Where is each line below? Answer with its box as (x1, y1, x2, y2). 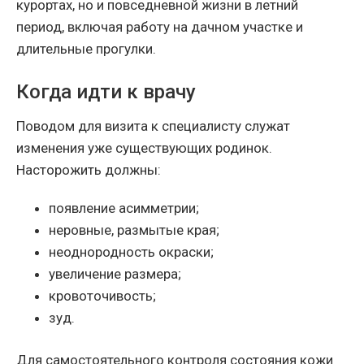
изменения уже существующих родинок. (16, 139, 272, 156)
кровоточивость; (49, 287, 156, 304)
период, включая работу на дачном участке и (16, 18, 303, 35)
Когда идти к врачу (16, 80, 196, 103)
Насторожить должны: (16, 161, 161, 178)
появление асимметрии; (49, 199, 199, 216)
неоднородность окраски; (49, 243, 214, 260)
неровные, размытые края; (49, 221, 219, 238)
